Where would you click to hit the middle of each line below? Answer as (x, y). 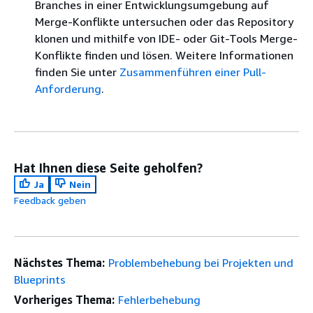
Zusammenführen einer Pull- (193, 72)
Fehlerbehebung (159, 300)
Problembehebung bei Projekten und (201, 263)
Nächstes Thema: (59, 263)
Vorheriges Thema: (64, 300)
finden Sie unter (77, 72)
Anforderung (68, 89)
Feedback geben (50, 200)
